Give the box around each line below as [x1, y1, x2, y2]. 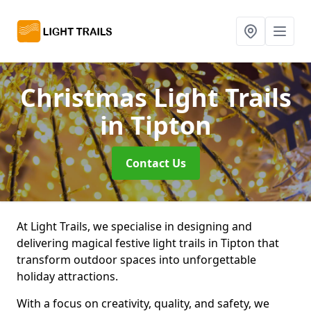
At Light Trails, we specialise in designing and [17, 219, 252, 234]
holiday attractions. [17, 269, 121, 284]
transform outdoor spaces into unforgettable [17, 252, 256, 267]
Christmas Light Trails [19, 81, 292, 115]
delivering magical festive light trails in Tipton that [17, 235, 279, 251]
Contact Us [125, 155, 186, 171]
